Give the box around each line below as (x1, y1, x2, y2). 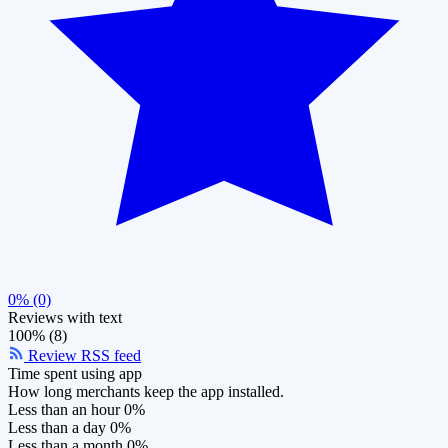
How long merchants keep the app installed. (8, 382, 284, 400)
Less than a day (8, 418, 106, 436)
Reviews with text (8, 308, 122, 326)
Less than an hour (8, 400, 120, 418)
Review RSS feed (24, 346, 141, 364)
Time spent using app (8, 364, 142, 382)
